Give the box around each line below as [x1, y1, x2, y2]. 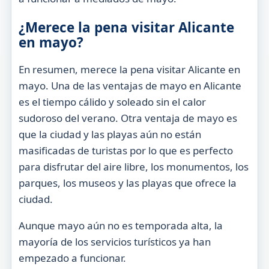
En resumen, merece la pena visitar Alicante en [18, 62, 240, 76]
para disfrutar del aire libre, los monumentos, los [18, 159, 249, 174]
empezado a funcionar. [18, 250, 126, 265]
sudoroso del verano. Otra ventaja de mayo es [18, 110, 237, 125]
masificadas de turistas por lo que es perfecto [18, 143, 233, 157]
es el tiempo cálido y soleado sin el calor [18, 94, 206, 109]
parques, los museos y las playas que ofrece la [18, 175, 237, 190]
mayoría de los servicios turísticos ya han [18, 234, 211, 249]
